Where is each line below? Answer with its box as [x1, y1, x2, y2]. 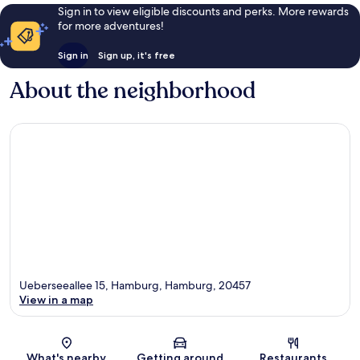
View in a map [19, 292, 93, 308]
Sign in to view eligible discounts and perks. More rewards [57, 3, 349, 18]
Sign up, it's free [97, 48, 175, 61]
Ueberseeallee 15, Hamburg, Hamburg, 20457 [19, 278, 251, 293]
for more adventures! [57, 18, 164, 33]
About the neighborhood [10, 75, 256, 106]
